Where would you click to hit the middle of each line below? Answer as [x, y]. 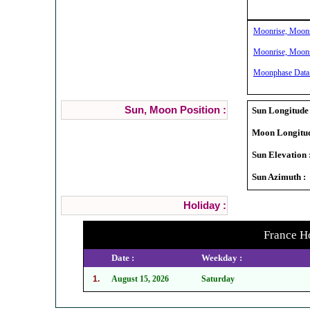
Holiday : [204, 205]
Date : [123, 257]
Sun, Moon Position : [175, 110]
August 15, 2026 [140, 279]
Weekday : [222, 257]
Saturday [218, 279]
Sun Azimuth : [279, 176]
